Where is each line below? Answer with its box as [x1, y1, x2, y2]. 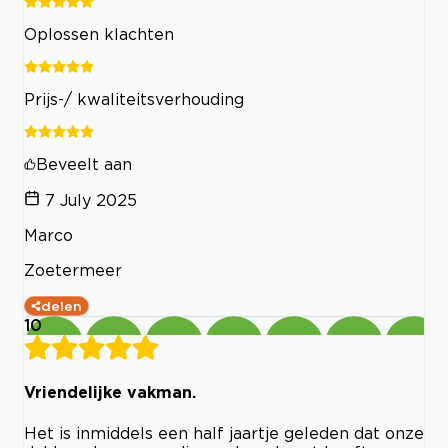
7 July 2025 [45, 191, 137, 210]
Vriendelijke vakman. [24, 383, 196, 402]
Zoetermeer [24, 261, 122, 280]
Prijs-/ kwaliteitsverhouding [24, 90, 244, 109]
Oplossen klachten [24, 25, 174, 44]
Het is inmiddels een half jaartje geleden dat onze [24, 423, 424, 442]
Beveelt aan [36, 155, 132, 174]
